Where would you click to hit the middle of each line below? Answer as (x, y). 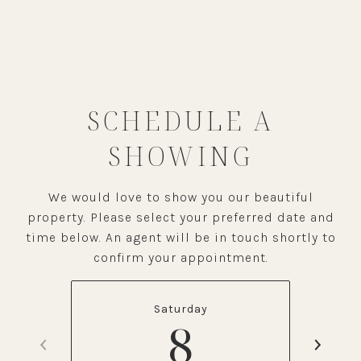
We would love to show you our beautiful (180, 197)
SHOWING (180, 156)
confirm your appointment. (180, 257)
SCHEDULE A (180, 120)
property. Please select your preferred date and (180, 217)
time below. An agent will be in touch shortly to (180, 237)
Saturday (180, 309)
